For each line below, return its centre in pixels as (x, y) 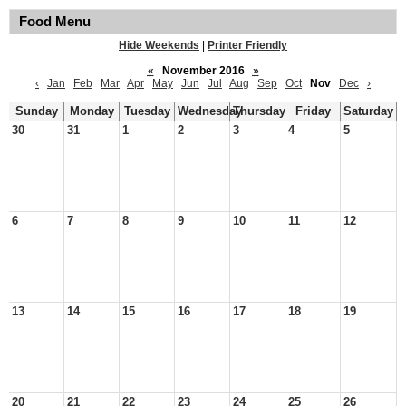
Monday (92, 111)
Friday (313, 111)
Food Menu (55, 22)
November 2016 (203, 71)
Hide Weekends (159, 45)
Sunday (36, 111)
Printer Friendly (247, 45)
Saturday (368, 111)
